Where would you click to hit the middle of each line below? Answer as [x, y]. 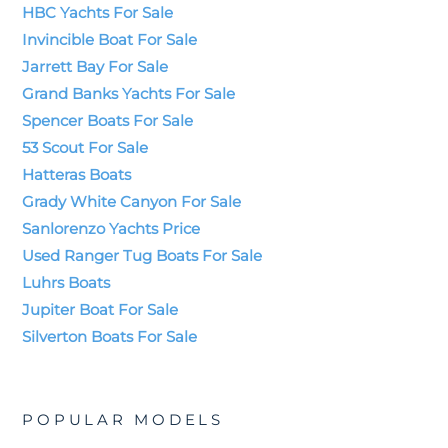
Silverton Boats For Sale [110, 336]
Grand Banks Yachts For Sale [129, 93]
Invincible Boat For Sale [110, 39]
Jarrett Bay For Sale [95, 66]
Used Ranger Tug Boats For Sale [142, 255]
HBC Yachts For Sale [98, 12]
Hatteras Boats [77, 174]
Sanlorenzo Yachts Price [111, 228]
